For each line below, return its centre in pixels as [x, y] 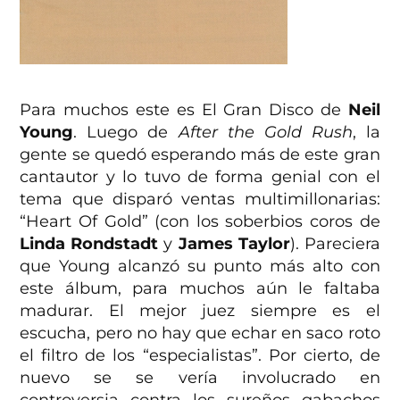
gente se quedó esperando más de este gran [200, 154]
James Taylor [234, 243]
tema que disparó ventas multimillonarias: [200, 199]
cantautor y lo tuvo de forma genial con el [200, 176]
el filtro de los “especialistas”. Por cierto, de [200, 355]
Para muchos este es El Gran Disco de [184, 109]
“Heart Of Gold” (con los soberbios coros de [200, 221]
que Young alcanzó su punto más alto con [200, 266]
